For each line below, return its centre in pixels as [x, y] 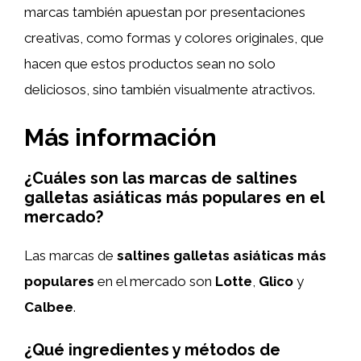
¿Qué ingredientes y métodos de [152, 350]
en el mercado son [155, 281]
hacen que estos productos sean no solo [150, 64]
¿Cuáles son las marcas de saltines [161, 178]
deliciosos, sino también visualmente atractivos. [170, 89]
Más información [120, 137]
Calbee [49, 307]
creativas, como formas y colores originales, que [174, 38]
